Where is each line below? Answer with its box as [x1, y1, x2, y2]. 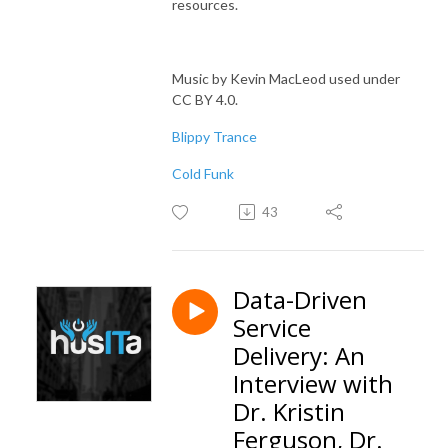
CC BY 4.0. [172, 90, 238, 108]
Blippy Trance [172, 127, 257, 145]
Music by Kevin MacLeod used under [172, 69, 400, 87]
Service [233, 310, 311, 344]
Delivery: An [233, 338, 365, 372]
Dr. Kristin [233, 394, 345, 428]
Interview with [233, 366, 393, 400]
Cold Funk [172, 164, 234, 182]
